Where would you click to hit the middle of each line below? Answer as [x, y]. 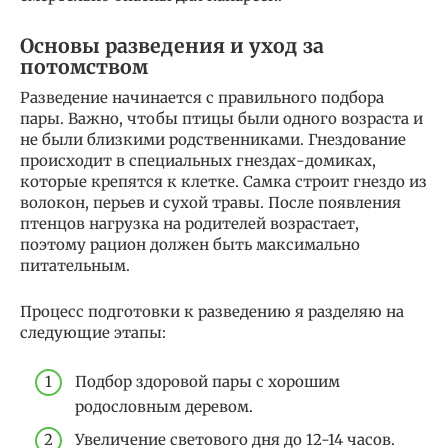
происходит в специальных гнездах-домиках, [198, 161]
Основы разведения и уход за [172, 45]
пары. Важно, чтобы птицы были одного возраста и [221, 119]
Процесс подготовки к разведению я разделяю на [212, 312]
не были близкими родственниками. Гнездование [213, 140]
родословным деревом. [164, 406]
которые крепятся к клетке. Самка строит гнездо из [223, 182]
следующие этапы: [93, 333]
